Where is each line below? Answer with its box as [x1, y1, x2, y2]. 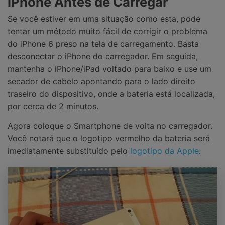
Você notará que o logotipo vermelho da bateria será [8, 133, 210, 144]
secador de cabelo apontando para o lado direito [8, 76, 195, 87]
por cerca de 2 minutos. [8, 101, 98, 112]
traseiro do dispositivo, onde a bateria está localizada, [8, 89, 215, 99]
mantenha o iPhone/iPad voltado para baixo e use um [8, 64, 211, 74]
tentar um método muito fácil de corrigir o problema [8, 26, 207, 37]
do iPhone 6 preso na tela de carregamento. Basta [8, 39, 199, 49]
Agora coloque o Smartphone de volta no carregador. [8, 121, 212, 131]
